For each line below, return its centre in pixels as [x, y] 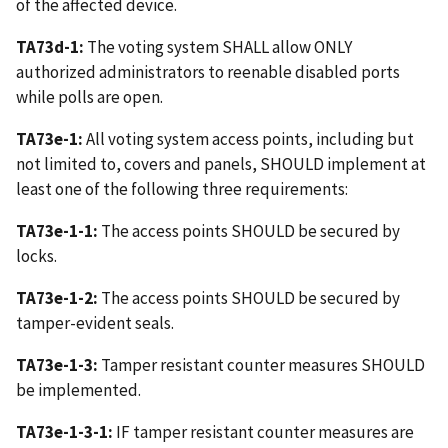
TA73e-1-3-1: [64, 431]
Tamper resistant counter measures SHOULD [261, 364]
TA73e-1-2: [57, 297]
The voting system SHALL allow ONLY [218, 46]
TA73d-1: [50, 46]
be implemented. [78, 389]
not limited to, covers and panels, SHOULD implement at [221, 163]
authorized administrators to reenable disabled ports [208, 71]
